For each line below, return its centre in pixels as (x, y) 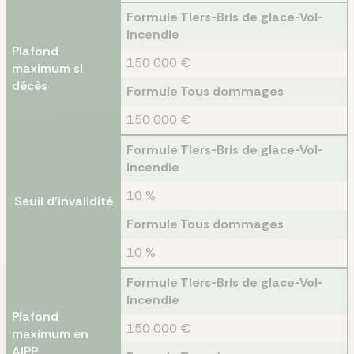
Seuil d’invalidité (63, 201)
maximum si (47, 68)
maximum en (50, 334)
